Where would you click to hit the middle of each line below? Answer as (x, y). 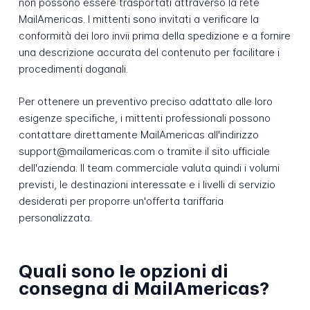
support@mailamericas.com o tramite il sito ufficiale (144, 152)
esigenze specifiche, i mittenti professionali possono (144, 118)
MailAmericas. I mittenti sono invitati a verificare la (138, 19)
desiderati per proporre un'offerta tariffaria (121, 201)
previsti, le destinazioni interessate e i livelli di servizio (147, 185)
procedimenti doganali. (73, 69)
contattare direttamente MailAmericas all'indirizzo (138, 135)
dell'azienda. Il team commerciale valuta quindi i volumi (149, 168)
